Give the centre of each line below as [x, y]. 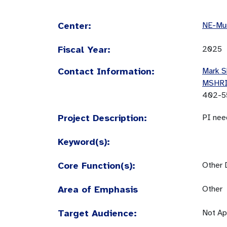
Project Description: [102, 118]
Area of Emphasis [98, 190]
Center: [74, 26]
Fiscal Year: [84, 50]
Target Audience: [97, 213]
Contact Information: [106, 71]
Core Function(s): [97, 166]
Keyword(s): [84, 142]
